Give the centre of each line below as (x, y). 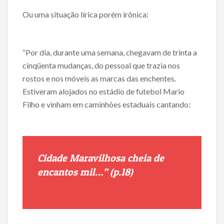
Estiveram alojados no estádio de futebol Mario (103, 91)
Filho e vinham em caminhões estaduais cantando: (106, 104)
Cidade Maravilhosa (82, 158)
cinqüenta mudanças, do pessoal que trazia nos (101, 65)
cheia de (146, 158)
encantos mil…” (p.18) (85, 172)
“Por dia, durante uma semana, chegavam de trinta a (110, 52)
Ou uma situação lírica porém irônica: (85, 14)
